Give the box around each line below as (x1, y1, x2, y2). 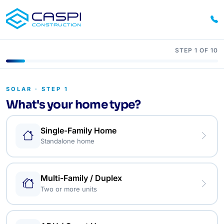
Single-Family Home (40, 125, 117, 135)
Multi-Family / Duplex (40, 173, 122, 183)
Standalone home (40, 137, 95, 145)
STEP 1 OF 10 (175, 46, 218, 54)
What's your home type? (6, 97, 141, 112)
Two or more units (40, 184, 97, 193)
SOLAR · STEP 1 (6, 85, 68, 92)
